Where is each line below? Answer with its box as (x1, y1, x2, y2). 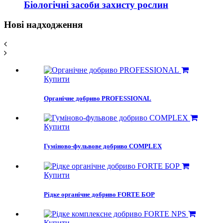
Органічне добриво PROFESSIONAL (44, 95, 151, 103)
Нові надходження (4, 19, 83, 30)
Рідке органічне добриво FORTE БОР (44, 190, 155, 198)
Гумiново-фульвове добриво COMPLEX (44, 142, 162, 150)
